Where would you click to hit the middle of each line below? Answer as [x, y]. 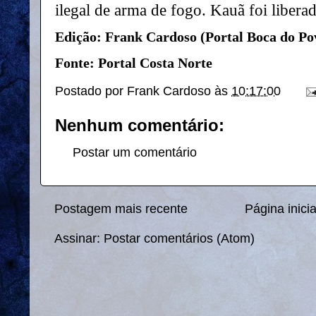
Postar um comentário [135, 153]
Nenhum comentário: [140, 125]
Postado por [91, 91]
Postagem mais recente [121, 209]
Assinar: [79, 238]
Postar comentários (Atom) [179, 238]
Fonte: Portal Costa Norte [134, 62]
